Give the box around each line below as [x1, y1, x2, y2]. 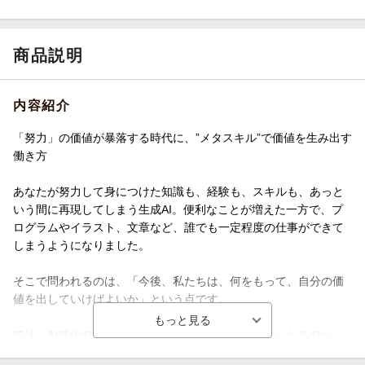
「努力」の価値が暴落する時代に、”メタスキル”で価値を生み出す [13, 130, 352, 144]
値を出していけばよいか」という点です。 [13, 292, 230, 306]
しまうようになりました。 [13, 238, 150, 252]
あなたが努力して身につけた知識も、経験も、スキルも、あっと [13, 184, 344, 198]
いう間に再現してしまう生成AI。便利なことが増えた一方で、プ [13, 202, 343, 216]
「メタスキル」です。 [13, 345, 127, 359]
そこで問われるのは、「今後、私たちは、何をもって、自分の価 [13, 274, 344, 288]
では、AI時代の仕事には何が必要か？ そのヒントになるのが [13, 328, 332, 341]
